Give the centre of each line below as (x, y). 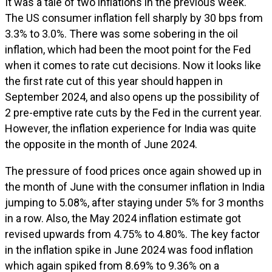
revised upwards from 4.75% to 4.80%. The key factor (132, 234)
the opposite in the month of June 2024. (101, 144)
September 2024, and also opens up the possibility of (132, 97)
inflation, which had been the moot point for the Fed (128, 49)
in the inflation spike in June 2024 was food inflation (129, 250)
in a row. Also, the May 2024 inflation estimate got (123, 218)
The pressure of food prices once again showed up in (133, 171)
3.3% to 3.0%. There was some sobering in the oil (121, 34)
